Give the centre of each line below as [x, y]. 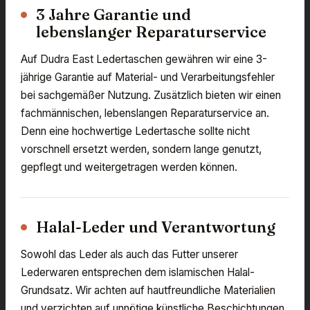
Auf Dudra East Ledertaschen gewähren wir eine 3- [144, 60]
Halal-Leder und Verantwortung [156, 227]
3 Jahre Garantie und [113, 15]
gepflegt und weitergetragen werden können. [129, 167]
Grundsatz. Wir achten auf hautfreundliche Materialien [148, 291]
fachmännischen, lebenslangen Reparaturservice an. [145, 113]
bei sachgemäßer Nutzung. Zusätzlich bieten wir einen [151, 95]
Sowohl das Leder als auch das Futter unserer [129, 255]
